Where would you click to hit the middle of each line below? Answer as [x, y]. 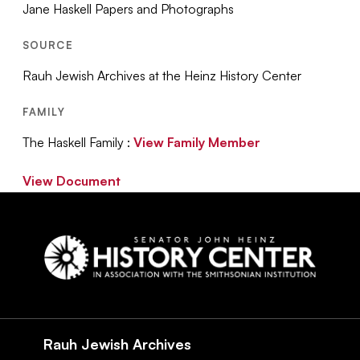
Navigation [71, 331]
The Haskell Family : [78, 142]
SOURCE [48, 45]
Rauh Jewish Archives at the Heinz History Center [162, 75]
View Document [72, 180]
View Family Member [197, 142]
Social [49, 309]
